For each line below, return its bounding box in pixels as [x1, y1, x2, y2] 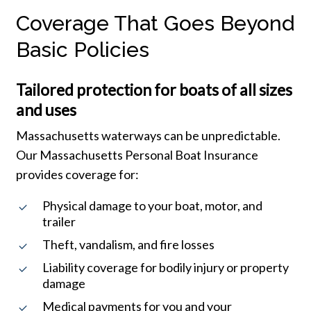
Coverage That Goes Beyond [15, 10, 294, 35]
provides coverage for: [15, 166, 139, 182]
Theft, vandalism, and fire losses [42, 236, 215, 252]
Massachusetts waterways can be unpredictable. [15, 127, 280, 143]
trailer [42, 213, 76, 229]
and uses [15, 99, 76, 119]
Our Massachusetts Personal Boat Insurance [15, 146, 258, 162]
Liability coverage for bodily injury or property [42, 259, 289, 275]
